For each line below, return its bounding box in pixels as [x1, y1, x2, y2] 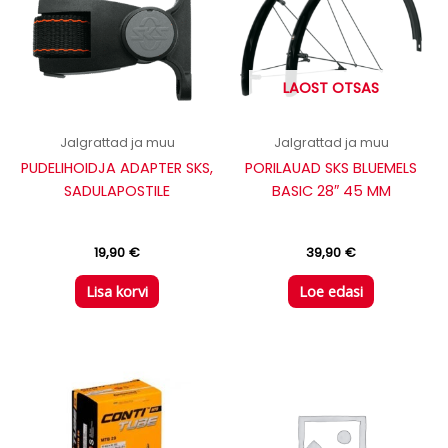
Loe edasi [299, 281, 363, 302]
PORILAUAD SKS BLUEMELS [245, 157, 417, 178]
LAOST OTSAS [283, 77, 379, 98]
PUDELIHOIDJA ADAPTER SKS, [21, 157, 213, 178]
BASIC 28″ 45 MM [271, 180, 391, 201]
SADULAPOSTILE [64, 180, 170, 201]
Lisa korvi [86, 281, 148, 302]
